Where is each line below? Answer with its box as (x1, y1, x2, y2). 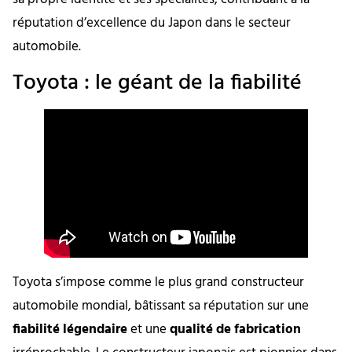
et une (127, 319, 170, 341)
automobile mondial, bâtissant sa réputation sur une (13, 295, 309, 317)
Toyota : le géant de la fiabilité (13, 65, 302, 101)
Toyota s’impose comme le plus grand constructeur (13, 272, 304, 294)
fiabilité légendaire (13, 319, 127, 341)
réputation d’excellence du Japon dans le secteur (13, 13, 291, 35)
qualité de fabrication (170, 319, 301, 341)
